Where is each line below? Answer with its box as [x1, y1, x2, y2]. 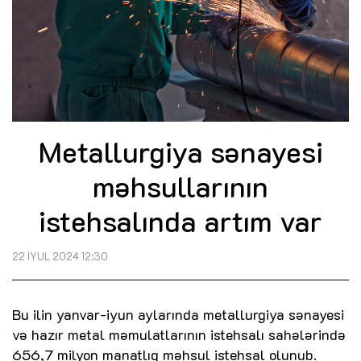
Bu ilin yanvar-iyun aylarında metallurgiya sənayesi [12, 304, 344, 324]
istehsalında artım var [39, 201, 322, 239]
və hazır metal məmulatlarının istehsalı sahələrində [12, 324, 346, 344]
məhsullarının [93, 166, 268, 205]
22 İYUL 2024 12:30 [12, 249, 108, 263]
